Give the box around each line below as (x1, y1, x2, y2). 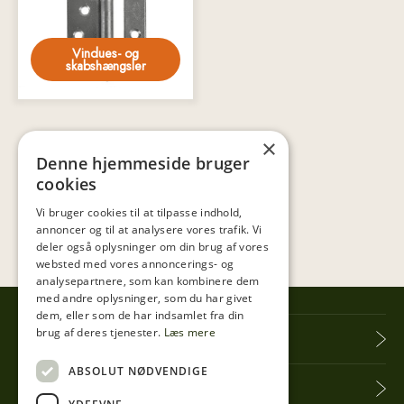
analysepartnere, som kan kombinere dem (36, 273, 260, 289)
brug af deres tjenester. (36, 325, 164, 340)
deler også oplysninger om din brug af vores (36, 239, 269, 254)
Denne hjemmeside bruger (36, 152, 251, 174)
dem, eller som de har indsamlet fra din (36, 308, 244, 323)
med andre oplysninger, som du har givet (36, 290, 252, 306)
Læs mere (163, 325, 216, 340)
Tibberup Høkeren (18, 330, 145, 349)
